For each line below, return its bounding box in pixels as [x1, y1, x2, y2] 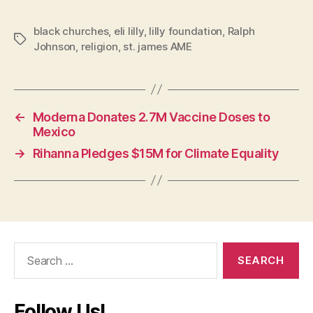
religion [80, 39, 118, 53]
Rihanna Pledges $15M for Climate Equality [32, 145, 279, 161]
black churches [34, 24, 109, 38]
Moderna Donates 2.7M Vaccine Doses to [32, 109, 270, 124]
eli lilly [113, 24, 144, 38]
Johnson [34, 39, 76, 53]
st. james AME [123, 39, 192, 53]
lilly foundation [149, 24, 223, 38]
